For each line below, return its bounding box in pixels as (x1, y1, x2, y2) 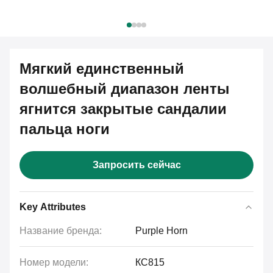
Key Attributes (19, 202, 86, 212)
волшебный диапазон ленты (19, 80, 230, 97)
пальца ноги (19, 121, 110, 137)
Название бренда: (19, 225, 102, 236)
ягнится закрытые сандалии (19, 101, 227, 117)
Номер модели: (19, 257, 88, 268)
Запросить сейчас (92, 160, 181, 170)
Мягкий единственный (19, 60, 184, 77)
